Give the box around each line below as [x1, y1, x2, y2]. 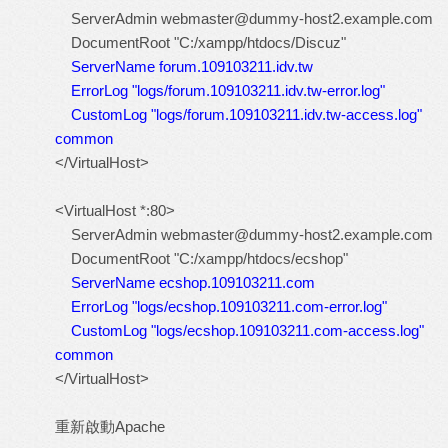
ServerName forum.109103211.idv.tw [71, 58, 313, 75]
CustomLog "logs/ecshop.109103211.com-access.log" [55, 322, 424, 339]
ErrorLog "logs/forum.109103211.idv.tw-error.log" [55, 82, 385, 99]
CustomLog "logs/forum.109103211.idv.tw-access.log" [55, 106, 422, 123]
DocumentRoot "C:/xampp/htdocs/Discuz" [55, 34, 346, 51]
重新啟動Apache [55, 418, 165, 435]
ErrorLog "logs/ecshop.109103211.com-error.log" [55, 298, 387, 315]
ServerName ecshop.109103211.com [71, 274, 315, 291]
